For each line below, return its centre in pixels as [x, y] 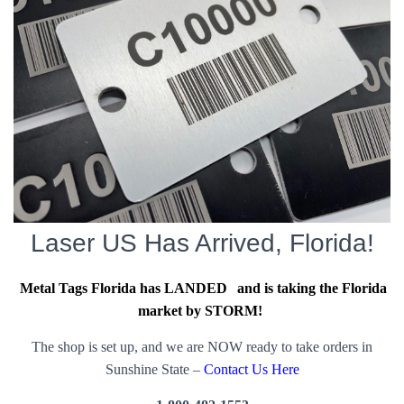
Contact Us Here [251, 369]
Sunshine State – [154, 369]
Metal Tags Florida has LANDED [124, 288]
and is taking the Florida [310, 288]
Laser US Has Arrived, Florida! [202, 243]
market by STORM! [201, 311]
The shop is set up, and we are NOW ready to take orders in [202, 347]
